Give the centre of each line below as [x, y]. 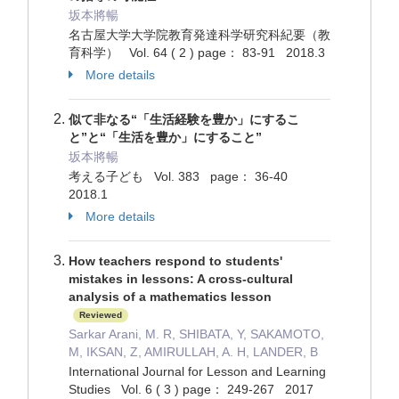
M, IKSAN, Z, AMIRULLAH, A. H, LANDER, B [193, 352]
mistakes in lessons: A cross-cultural [181, 279]
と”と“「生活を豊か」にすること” [165, 137]
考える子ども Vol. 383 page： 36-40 [182, 176]
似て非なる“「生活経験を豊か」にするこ [184, 119]
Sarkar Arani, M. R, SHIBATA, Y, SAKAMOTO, [196, 334]
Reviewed [101, 315]
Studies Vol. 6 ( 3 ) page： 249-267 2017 [191, 389]
